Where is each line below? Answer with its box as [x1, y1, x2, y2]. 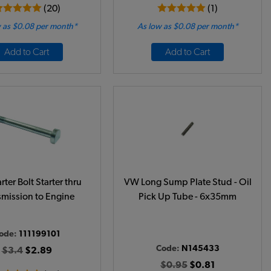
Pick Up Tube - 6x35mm [139, 192, 237, 201]
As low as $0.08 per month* [137, 22, 238, 31]
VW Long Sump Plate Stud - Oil [123, 177, 252, 187]
